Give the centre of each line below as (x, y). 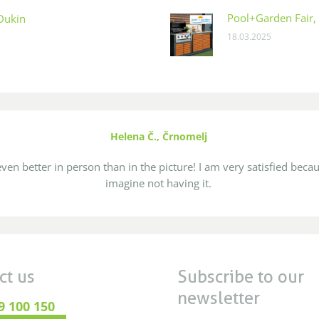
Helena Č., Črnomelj (158, 136)
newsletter (219, 298)
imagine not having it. (159, 183)
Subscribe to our (241, 277)
